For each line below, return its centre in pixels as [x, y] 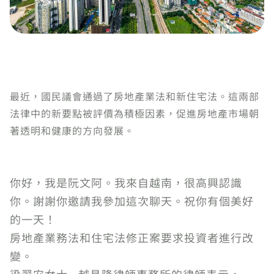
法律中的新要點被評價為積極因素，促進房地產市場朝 [135, 113]
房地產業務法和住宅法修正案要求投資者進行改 [132, 237]
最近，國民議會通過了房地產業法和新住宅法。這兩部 [135, 96]
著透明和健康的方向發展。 [72, 130]
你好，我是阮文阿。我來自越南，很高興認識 [126, 182]
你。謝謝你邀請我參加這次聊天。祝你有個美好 [132, 201]
